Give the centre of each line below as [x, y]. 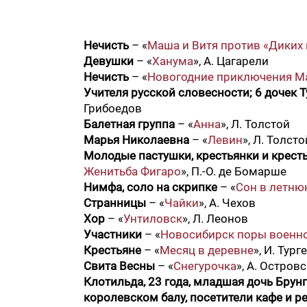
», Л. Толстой [255, 124]
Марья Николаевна [136, 140]
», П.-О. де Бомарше [234, 171]
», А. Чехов [227, 203]
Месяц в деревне [207, 250]
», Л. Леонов [215, 219]
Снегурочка [205, 266]
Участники [113, 234]
